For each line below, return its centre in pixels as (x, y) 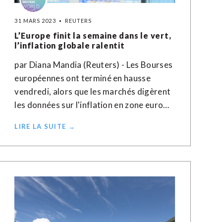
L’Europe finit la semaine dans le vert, (93, 35)
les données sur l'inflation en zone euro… (92, 105)
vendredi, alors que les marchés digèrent (93, 91)
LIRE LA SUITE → (45, 126)
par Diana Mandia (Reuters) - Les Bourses (94, 65)
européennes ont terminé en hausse (83, 78)
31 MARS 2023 (35, 21)
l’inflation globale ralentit (70, 45)
